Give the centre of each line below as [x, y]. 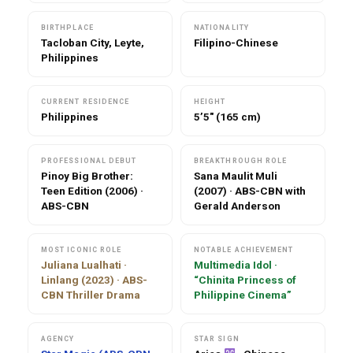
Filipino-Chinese [236, 42]
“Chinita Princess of [245, 279]
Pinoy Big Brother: [87, 175]
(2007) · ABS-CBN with [250, 190]
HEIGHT [210, 101]
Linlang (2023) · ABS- [94, 279]
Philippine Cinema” [243, 294]
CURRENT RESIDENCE [85, 101]
